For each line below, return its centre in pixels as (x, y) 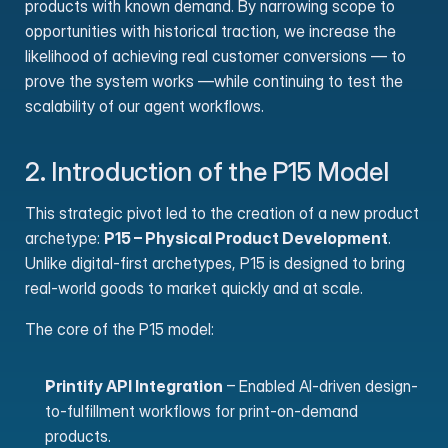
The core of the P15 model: (119, 329)
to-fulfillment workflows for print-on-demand (201, 411)
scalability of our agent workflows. (144, 106)
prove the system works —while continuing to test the (214, 81)
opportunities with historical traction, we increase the (210, 31)
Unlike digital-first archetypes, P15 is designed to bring (215, 263)
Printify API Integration (134, 386)
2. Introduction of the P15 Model (207, 171)
